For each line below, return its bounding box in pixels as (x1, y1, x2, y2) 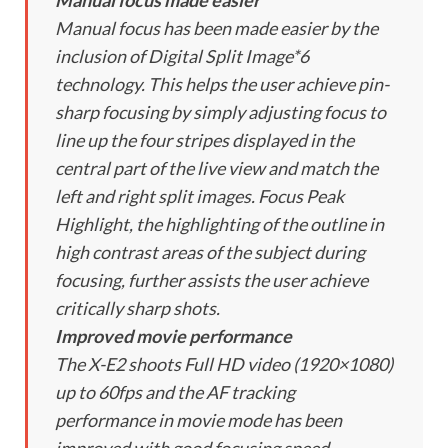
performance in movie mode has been (55, 409, 342, 432)
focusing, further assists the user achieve (55, 269, 368, 292)
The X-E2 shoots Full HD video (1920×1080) (55, 353, 393, 376)
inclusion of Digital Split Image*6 (55, 45, 309, 68)
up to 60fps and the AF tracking (55, 381, 295, 404)
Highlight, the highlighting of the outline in (55, 213, 384, 236)
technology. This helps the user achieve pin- (55, 73, 389, 96)
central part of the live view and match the (55, 157, 378, 180)
